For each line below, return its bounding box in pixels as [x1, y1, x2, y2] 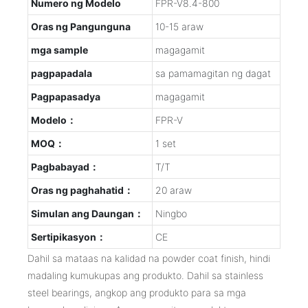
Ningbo [155, 207, 187, 219]
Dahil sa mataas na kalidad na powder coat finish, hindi [27, 252, 270, 264]
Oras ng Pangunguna [31, 20, 131, 32]
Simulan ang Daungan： [31, 207, 144, 219]
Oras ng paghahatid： [31, 184, 133, 196]
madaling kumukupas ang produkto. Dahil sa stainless [27, 269, 263, 281]
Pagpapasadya [31, 90, 100, 102]
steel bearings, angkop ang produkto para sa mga [27, 286, 246, 298]
